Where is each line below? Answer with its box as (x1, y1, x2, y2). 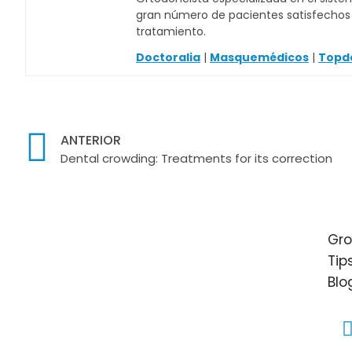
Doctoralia (136, 49, 200, 66)
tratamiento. (136, 24, 206, 40)
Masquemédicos (210, 49, 309, 66)
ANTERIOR (60, 130, 121, 149)
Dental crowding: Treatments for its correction (60, 149, 332, 167)
